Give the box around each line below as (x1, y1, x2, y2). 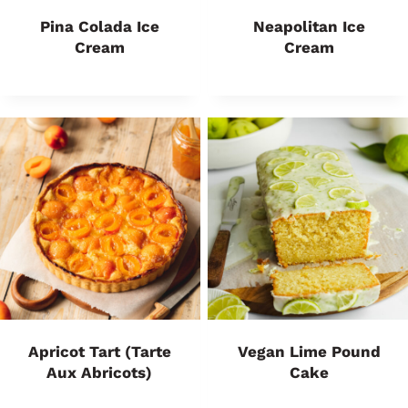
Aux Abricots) (46, 363, 152, 382)
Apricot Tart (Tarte (27, 342, 171, 361)
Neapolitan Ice (252, 17, 365, 36)
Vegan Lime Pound (237, 342, 381, 361)
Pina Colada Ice (39, 17, 159, 36)
